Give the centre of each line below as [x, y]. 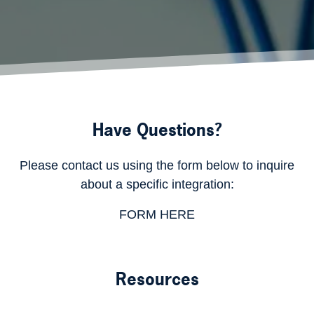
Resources [157, 279]
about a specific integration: [157, 184]
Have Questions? [157, 130]
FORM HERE [157, 214]
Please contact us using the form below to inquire [157, 165]
